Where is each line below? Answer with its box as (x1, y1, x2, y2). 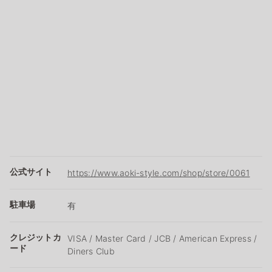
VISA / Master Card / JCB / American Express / (67, 233, 257, 243)
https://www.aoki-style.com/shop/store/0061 (67, 167, 250, 178)
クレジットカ (10, 231, 61, 242)
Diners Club (67, 245, 115, 256)
